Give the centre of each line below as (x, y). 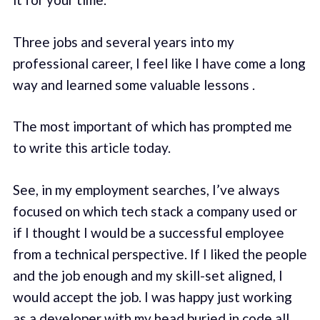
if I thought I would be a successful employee (148, 232)
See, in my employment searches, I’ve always (146, 189)
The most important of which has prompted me (152, 126)
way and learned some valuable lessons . (134, 84)
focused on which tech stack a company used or (155, 211)
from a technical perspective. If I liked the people (160, 254)
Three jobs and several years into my (123, 41)
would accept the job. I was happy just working (152, 296)
